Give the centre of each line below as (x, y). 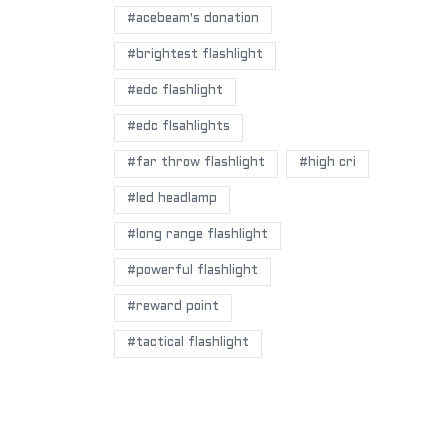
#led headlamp (172, 199)
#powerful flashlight (192, 271)
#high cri (327, 163)
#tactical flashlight (188, 343)
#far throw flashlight (196, 163)
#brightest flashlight (195, 55)
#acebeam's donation (193, 19)
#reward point (173, 307)
